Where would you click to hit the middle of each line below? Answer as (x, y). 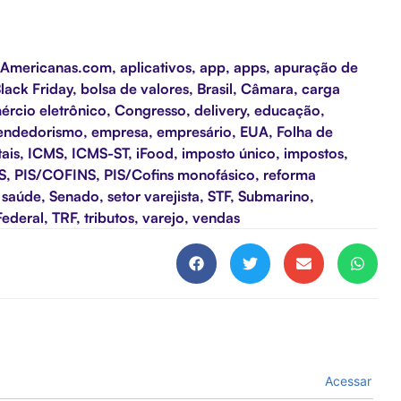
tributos (109, 217)
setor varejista (154, 196)
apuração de (316, 67)
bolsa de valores (135, 88)
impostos (314, 153)
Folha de (305, 131)
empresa (120, 131)
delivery (220, 110)
